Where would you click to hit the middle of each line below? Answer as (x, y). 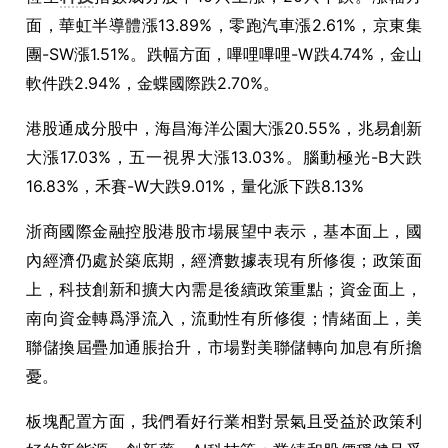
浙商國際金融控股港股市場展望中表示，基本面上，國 (224, 231)
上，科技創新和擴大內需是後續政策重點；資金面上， (224, 289)
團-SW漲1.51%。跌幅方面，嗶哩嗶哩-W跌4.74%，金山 (224, 54)
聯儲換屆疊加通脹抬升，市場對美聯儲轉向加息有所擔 (224, 347)
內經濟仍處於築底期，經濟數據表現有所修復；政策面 (224, 260)
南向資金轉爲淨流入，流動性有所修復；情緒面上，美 (224, 318)
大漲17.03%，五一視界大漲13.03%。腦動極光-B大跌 (224, 157)
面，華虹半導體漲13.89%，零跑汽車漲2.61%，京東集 (224, 25)
